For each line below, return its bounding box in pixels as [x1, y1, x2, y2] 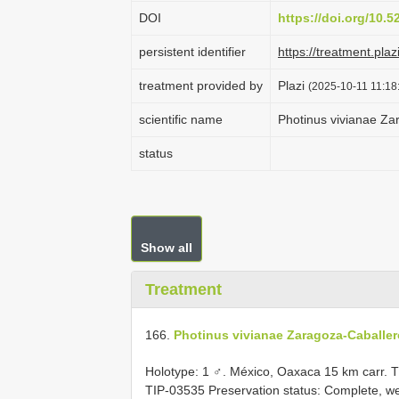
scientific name [139, 112, 223, 126]
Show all [141, 240, 192, 255]
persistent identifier [139, 45, 246, 59]
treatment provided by [139, 78, 263, 93]
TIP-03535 [145, 382, 205, 397]
